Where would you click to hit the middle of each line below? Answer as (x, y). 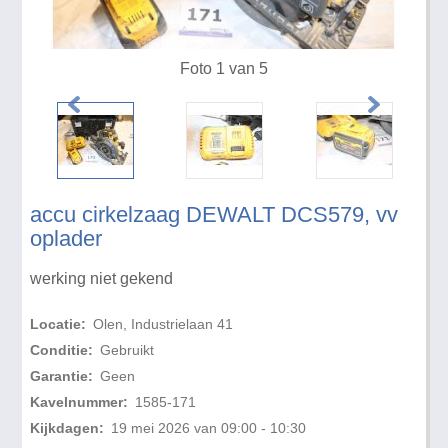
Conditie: (62, 350)
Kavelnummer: (79, 402)
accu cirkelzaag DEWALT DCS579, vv (214, 215)
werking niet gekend (102, 279)
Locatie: (58, 324)
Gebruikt (126, 350)
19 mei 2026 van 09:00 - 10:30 (208, 428)
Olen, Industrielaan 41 (162, 324)
